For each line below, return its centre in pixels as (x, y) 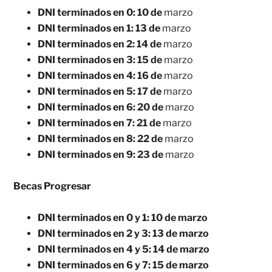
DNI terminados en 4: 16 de (100, 76)
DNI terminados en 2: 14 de (100, 44)
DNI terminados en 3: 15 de (100, 60)
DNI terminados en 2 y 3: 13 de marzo (124, 234)
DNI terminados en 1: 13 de (99, 29)
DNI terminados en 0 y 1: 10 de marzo (123, 218)
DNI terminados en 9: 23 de (101, 155)
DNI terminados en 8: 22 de (101, 139)
